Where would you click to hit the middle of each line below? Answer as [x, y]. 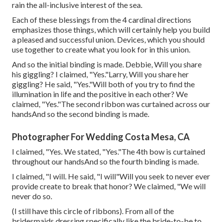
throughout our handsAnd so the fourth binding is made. [105, 162]
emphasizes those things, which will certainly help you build [111, 30]
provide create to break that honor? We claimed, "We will [109, 186]
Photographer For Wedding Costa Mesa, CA [101, 137]
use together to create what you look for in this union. [101, 50]
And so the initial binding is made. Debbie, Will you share [107, 64]
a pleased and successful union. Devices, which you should [108, 40]
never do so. [32, 196]
